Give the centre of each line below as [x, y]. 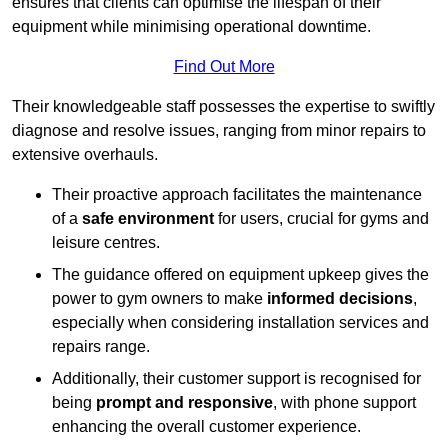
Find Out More [224, 67]
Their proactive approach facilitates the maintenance [237, 195]
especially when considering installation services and [240, 323]
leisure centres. [106, 243]
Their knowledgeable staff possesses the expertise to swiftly [223, 107]
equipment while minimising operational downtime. [191, 27]
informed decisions [340, 299]
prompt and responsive [184, 403]
